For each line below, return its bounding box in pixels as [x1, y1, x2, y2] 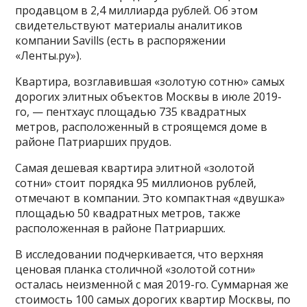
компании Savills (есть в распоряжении [15, 33, 226, 48]
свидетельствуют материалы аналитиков [15, 18, 243, 33]
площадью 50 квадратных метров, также [15, 206, 241, 221]
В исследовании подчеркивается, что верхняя [15, 247, 264, 262]
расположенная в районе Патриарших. [15, 221, 226, 236]
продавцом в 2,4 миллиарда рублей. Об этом [15, 3, 258, 18]
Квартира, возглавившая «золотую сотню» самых [15, 74, 285, 89]
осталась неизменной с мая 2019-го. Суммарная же [15, 277, 289, 292]
